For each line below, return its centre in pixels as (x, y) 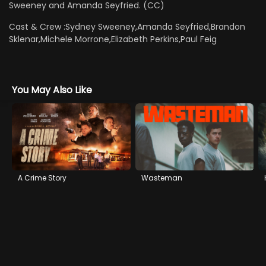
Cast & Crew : (37, 27)
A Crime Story (42, 178)
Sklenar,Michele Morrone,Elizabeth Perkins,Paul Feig (113, 39)
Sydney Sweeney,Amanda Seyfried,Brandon (156, 27)
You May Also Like (52, 90)
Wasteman (161, 178)
